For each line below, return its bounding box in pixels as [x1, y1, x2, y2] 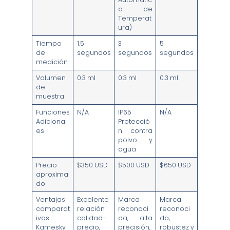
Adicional [35, 117, 67, 126]
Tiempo [35, 39, 62, 48]
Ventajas [35, 195, 65, 204]
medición [35, 57, 68, 67]
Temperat [118, 14, 151, 23]
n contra [118, 126, 153, 136]
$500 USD [118, 161, 149, 170]
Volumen [35, 73, 66, 83]
